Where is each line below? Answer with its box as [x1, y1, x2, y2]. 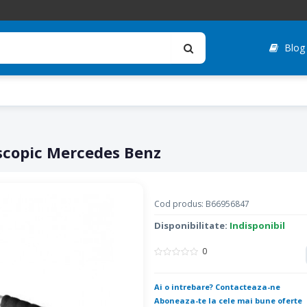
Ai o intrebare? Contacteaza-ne [153, 282, 280, 292]
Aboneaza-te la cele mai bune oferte [153, 295, 302, 306]
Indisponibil [229, 219, 285, 232]
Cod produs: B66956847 [153, 198, 249, 210]
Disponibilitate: [153, 219, 230, 232]
